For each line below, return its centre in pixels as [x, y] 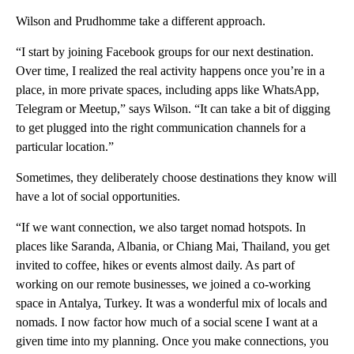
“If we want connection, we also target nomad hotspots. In [161, 228]
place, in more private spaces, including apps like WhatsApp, [168, 90]
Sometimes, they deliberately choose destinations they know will [176, 178]
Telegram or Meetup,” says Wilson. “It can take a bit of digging [173, 109]
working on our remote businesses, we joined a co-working [163, 284]
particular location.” [65, 147]
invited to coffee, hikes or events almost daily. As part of [155, 265]
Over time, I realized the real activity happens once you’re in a [170, 71]
